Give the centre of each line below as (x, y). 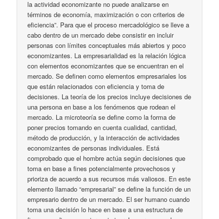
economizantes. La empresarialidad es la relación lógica (107, 56)
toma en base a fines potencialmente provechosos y (102, 169)
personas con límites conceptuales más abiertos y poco (107, 45)
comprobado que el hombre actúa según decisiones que (107, 158)
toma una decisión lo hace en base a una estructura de (105, 210)
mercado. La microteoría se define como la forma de (102, 117)
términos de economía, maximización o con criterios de (106, 15)
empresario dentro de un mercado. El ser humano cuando (109, 199)
